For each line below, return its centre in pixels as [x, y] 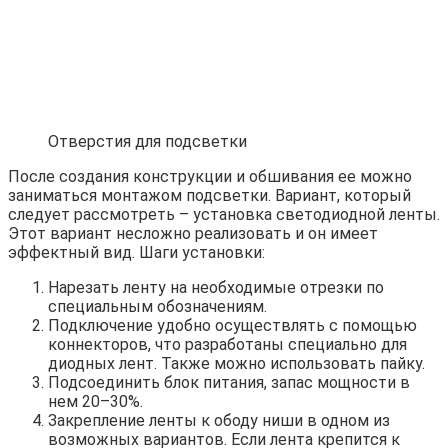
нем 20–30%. [95, 402]
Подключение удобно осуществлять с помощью [232, 326]
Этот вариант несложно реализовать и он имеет [193, 234]
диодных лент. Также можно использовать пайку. [236, 364]
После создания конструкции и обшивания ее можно [210, 177]
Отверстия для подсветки [147, 142]
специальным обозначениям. [157, 307]
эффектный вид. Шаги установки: [136, 253]
